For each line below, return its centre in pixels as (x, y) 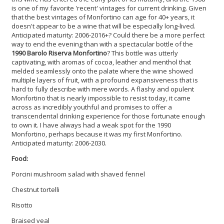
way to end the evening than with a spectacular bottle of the (102, 44)
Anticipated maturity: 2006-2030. (59, 143)
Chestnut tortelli (35, 189)
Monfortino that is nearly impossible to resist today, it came (101, 98)
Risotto (22, 205)
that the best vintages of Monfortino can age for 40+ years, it (103, 17)
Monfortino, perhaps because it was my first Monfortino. (97, 134)
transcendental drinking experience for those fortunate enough (108, 116)
